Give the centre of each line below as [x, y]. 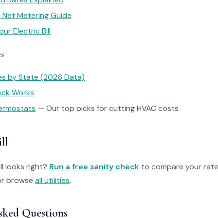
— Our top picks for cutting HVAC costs [107, 108]
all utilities [52, 180]
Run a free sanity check [94, 167]
